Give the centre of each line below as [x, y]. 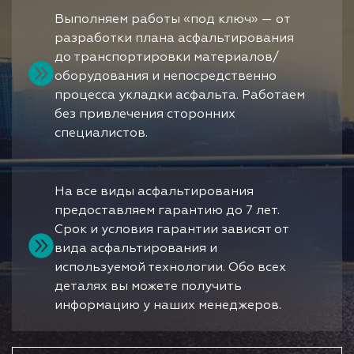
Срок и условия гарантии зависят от [171, 230]
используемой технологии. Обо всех [170, 268]
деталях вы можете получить [148, 287]
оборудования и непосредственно [166, 77]
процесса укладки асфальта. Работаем [180, 96]
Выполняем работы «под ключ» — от [172, 20]
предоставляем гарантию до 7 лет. [167, 211]
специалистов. [101, 134]
